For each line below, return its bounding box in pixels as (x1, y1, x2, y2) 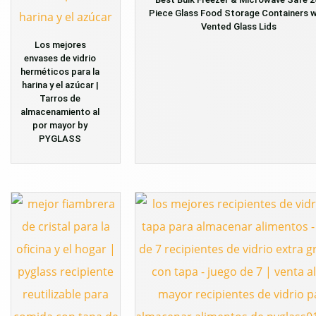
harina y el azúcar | (21, 79, 99, 90)
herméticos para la (20, 66, 99, 77)
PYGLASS (39, 133, 81, 144)
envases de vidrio (24, 52, 96, 63)
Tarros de (39, 92, 80, 104)
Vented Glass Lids (201, 20, 276, 32)
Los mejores (34, 39, 86, 50)
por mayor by (32, 119, 87, 130)
